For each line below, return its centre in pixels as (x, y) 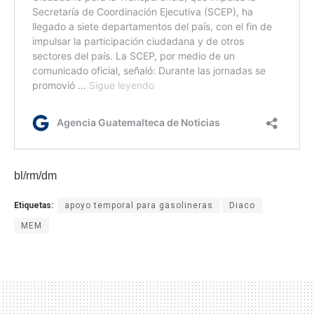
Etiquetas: (34, 205)
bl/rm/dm (35, 175)
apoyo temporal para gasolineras (139, 205)
